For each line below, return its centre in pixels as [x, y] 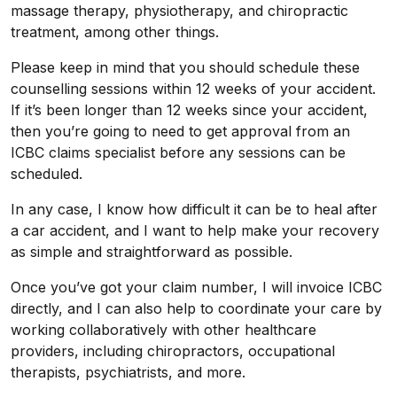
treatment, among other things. [115, 32]
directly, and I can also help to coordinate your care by [196, 308]
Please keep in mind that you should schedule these [185, 67]
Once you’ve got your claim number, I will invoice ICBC [196, 287]
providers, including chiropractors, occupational [173, 351]
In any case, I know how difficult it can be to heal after [194, 209]
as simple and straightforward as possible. [152, 252]
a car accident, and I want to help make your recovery [195, 230]
